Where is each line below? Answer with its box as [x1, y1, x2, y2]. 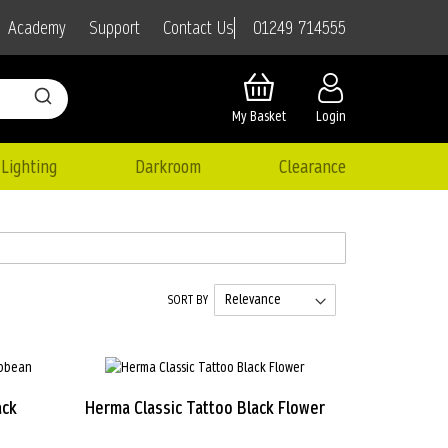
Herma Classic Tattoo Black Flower [84, 395, 325, 421]
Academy [8, 15, 66, 41]
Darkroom [134, 153, 201, 179]
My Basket [232, 106, 286, 127]
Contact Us [163, 15, 234, 41]
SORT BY [167, 290, 214, 308]
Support [89, 15, 140, 41]
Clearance [278, 153, 346, 179]
